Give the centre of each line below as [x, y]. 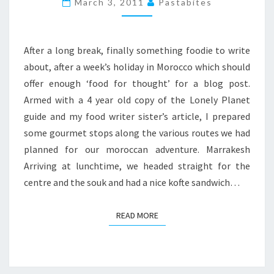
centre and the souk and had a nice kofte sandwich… [132, 182]
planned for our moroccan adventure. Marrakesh [137, 149]
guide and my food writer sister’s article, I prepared [137, 116]
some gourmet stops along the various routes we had [137, 133]
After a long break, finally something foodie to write [137, 50]
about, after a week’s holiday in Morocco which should [137, 67]
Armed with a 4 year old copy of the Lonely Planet [137, 100]
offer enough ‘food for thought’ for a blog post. [137, 83]
